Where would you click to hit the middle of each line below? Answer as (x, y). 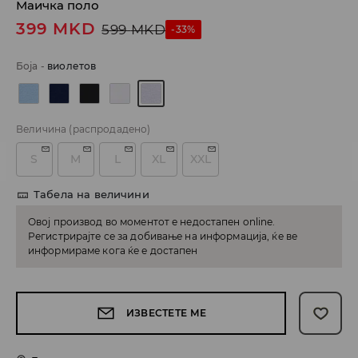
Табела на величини (91, 195)
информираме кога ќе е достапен (113, 251)
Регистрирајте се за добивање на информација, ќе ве (163, 237)
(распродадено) (110, 129)
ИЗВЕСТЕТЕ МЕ (166, 313)
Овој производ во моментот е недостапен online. (152, 222)
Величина (42, 129)
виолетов (72, 66)
